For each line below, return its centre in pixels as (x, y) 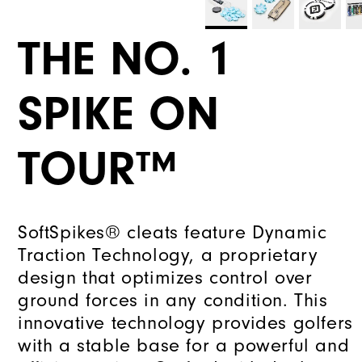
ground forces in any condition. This (173, 300)
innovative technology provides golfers (185, 323)
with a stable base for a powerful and (184, 345)
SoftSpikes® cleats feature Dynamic (173, 232)
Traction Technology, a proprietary (168, 255)
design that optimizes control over (165, 278)
